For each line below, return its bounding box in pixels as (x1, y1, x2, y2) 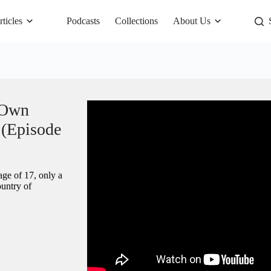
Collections (115, 16, 158, 26)
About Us (173, 16, 211, 26)
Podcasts (67, 16, 100, 26)
